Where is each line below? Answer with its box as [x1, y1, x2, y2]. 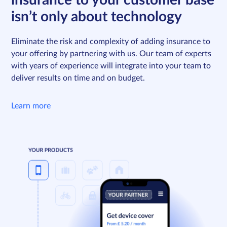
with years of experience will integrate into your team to [11, 62, 211, 70]
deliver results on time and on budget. [11, 74, 145, 83]
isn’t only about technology [11, 10, 182, 24]
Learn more [11, 102, 51, 110]
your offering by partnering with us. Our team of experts [11, 50, 212, 58]
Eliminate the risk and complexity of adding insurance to [11, 37, 211, 46]
